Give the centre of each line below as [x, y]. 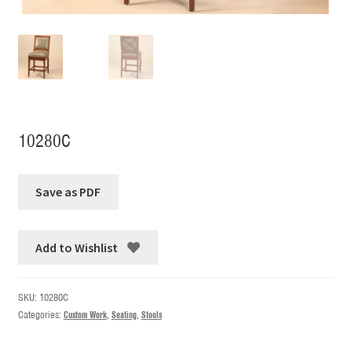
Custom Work [85, 315]
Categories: [40, 315]
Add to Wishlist [77, 247]
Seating [124, 315]
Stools [151, 315]
